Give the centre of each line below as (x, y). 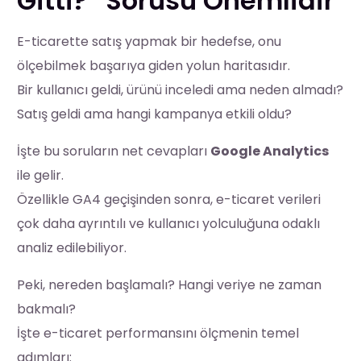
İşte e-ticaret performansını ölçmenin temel (158, 333)
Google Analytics (270, 151)
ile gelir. (41, 175)
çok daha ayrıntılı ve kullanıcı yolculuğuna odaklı (169, 223)
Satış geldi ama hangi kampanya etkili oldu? (155, 114)
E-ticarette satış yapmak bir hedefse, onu (149, 41)
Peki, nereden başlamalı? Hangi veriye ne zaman (170, 284)
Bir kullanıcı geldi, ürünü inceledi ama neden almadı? (180, 89)
